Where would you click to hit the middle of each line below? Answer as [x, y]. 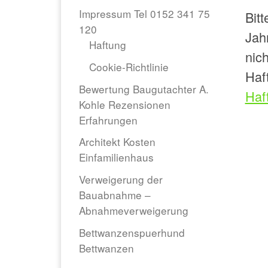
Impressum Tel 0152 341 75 [144, 14]
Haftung [108, 45]
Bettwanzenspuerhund [132, 232]
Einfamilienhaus [116, 157]
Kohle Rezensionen [125, 104]
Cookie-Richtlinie [129, 67]
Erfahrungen [108, 120]
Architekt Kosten [117, 142]
